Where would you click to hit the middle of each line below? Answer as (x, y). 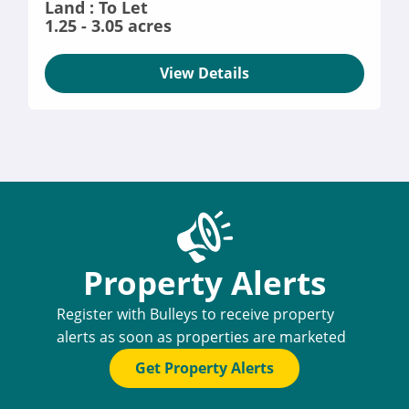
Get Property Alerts (204, 368)
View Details (204, 73)
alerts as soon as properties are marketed (201, 337)
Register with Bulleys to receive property (195, 314)
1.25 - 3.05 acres (108, 26)
